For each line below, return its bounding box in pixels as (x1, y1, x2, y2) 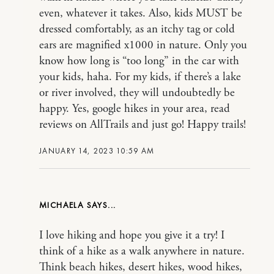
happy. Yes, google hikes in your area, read (39, 102, 230, 116)
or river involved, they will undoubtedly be (39, 86, 235, 100)
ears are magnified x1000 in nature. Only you (39, 38, 247, 53)
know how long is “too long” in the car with (39, 54, 239, 68)
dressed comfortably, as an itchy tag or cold (39, 22, 235, 37)
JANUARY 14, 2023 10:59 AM (39, 146, 155, 156)
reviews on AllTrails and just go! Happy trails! (39, 117, 246, 132)
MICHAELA (39, 199, 87, 210)
